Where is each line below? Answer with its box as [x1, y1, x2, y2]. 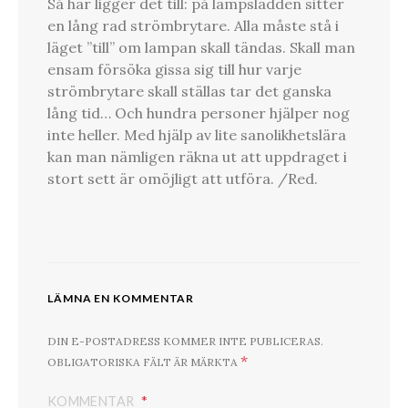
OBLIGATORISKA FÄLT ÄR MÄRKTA [47, 355, 240, 370]
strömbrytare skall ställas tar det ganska [47, 82, 331, 101]
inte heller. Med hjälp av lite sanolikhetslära [47, 126, 346, 145]
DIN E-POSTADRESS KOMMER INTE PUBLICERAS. [47, 334, 323, 349]
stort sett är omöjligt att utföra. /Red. [47, 169, 318, 189]
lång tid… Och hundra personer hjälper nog [47, 104, 350, 123]
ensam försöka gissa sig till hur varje [47, 60, 301, 79]
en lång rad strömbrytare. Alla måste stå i [47, 16, 339, 36]
